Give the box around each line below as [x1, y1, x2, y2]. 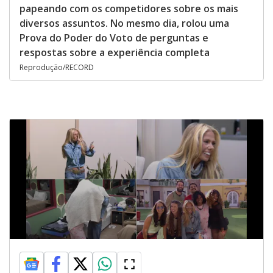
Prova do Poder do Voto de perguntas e [19, 31, 208, 44]
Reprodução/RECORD [19, 62, 94, 73]
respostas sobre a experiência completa [19, 46, 210, 59]
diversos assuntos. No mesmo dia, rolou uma [19, 16, 229, 30]
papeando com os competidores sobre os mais [19, 2, 238, 15]
